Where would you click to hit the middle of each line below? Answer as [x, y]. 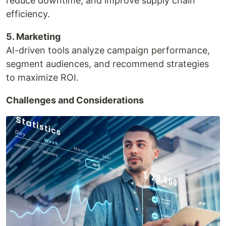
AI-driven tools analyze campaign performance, [108, 50]
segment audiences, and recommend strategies [107, 64]
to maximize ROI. [42, 77]
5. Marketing [33, 36]
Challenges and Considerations [75, 100]
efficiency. [28, 14]
